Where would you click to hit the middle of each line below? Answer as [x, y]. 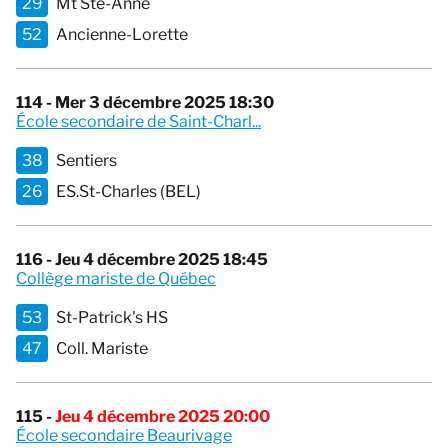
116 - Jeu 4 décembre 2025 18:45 [142, 260]
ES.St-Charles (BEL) [128, 192]
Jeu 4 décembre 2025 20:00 [162, 417]
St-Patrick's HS [112, 318]
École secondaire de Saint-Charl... [138, 122]
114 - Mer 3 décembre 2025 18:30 [145, 103]
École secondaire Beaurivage [124, 436]
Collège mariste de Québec [116, 279]
